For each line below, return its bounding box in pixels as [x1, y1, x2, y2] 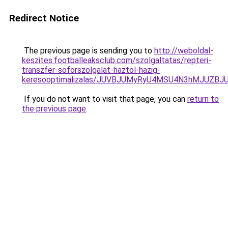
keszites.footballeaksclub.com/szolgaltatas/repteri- [22, 55, 211, 65]
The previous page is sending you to [22, 46, 154, 55]
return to [187, 94, 219, 104]
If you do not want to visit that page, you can [22, 94, 187, 104]
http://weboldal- [154, 46, 213, 55]
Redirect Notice [9, 12, 79, 24]
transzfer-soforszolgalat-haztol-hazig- [22, 65, 160, 75]
